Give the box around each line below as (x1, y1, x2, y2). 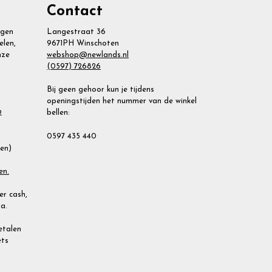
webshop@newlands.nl (47, 51, 129, 59)
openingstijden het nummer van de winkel (47, 97, 197, 106)
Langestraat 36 (47, 28, 106, 36)
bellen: (47, 109, 70, 117)
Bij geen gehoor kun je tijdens (47, 86, 154, 94)
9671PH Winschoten (47, 39, 119, 48)
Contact (47, 4, 103, 19)
